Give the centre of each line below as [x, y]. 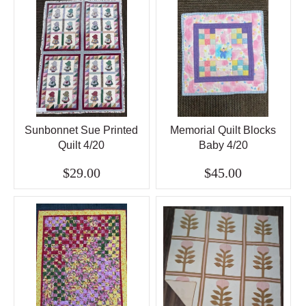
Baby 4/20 [223, 145]
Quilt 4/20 [82, 145]
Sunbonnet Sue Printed [82, 130]
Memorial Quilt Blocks [223, 130]
